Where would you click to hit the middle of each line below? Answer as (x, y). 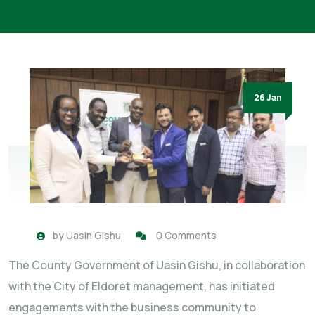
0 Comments (186, 235)
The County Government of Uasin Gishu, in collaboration (157, 265)
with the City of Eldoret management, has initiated (142, 286)
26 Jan (268, 97)
